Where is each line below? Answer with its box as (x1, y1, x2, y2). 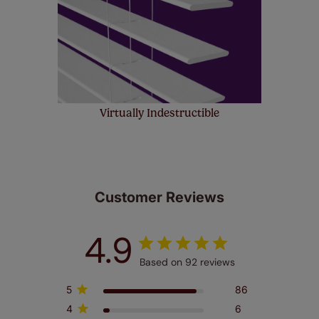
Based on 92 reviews (139, 255, 235, 268)
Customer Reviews (95, 188, 224, 206)
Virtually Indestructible (100, 105, 219, 120)
